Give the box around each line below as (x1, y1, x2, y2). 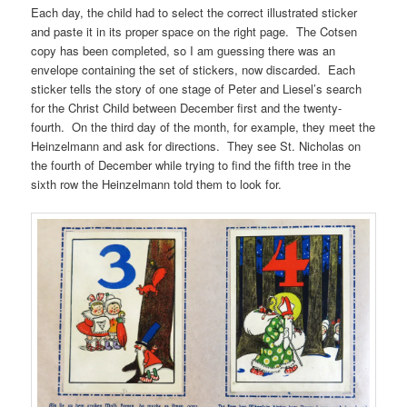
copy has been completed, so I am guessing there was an (31, 42, 336, 60)
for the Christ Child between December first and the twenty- (31, 99, 342, 117)
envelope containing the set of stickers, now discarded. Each (31, 61, 356, 79)
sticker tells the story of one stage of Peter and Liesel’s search (31, 80, 362, 98)
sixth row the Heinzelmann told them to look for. (31, 175, 283, 194)
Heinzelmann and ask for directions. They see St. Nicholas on (31, 137, 362, 155)
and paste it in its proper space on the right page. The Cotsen (31, 23, 358, 41)
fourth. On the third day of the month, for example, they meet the (31, 118, 376, 136)
